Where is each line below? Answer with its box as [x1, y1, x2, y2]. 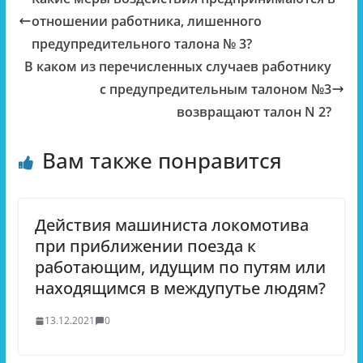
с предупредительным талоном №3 [100, 80, 332, 98]
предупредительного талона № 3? [31, 35, 252, 53]
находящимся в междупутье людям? [34, 277, 326, 299]
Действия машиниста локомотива [34, 214, 309, 236]
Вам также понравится [41, 146, 282, 175]
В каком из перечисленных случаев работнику [24, 58, 332, 75]
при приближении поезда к [34, 235, 256, 257]
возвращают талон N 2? [177, 103, 332, 121]
